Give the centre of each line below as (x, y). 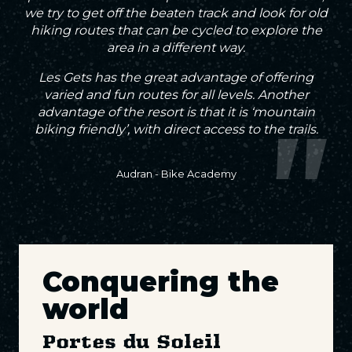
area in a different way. (176, 48)
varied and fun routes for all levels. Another (176, 95)
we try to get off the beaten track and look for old (176, 13)
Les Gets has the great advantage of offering (176, 77)
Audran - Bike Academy (176, 174)
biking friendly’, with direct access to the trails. (176, 129)
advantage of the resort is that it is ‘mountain (176, 112)
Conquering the (161, 282)
